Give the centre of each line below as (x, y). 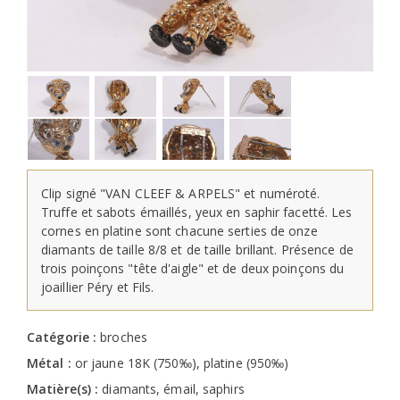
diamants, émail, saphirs (173, 388)
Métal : (51, 362)
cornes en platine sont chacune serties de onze (179, 230)
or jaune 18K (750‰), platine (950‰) (182, 362)
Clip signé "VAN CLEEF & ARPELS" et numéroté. (181, 193)
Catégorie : (64, 337)
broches (124, 337)
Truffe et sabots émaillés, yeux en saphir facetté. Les (197, 212)
